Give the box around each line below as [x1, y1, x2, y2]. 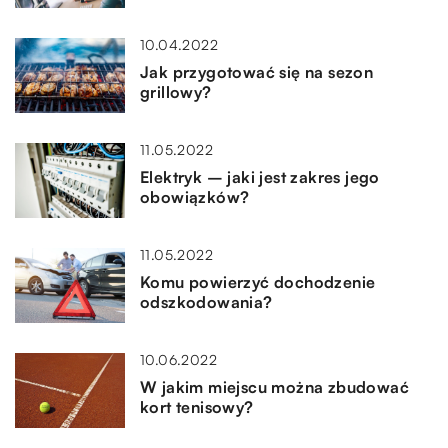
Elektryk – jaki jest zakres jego [140, 167, 380, 188]
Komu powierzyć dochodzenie [140, 272, 376, 293]
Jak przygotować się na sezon [140, 62, 374, 83]
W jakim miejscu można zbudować [140, 377, 409, 398]
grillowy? [140, 82, 212, 103]
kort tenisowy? [140, 397, 254, 418]
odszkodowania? [140, 292, 273, 313]
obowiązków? [140, 187, 250, 208]
